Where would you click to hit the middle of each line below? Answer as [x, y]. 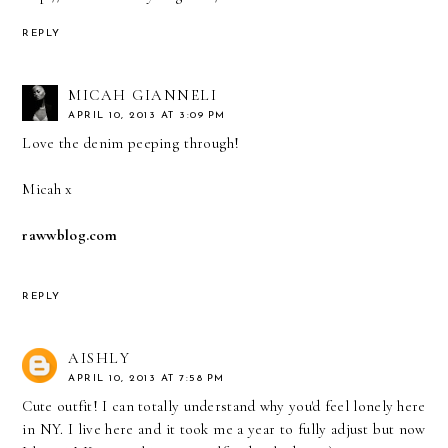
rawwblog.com [70, 234]
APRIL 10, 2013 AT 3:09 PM [147, 115]
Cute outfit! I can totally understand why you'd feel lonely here [224, 405]
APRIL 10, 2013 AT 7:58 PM [146, 378]
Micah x [47, 188]
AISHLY [99, 357]
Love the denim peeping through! [131, 142]
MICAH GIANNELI [143, 94]
